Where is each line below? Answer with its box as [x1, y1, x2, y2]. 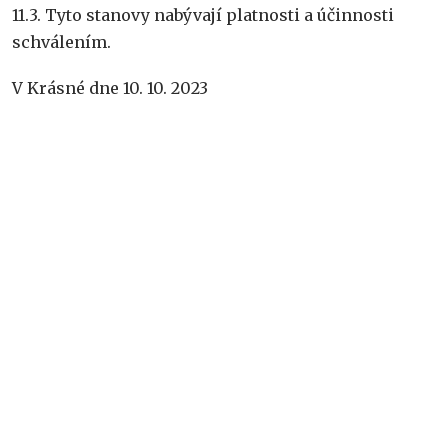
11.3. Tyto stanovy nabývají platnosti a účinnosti [12, 4, 394, 25]
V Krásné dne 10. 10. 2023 [12, 78, 208, 99]
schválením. [12, 31, 111, 52]
